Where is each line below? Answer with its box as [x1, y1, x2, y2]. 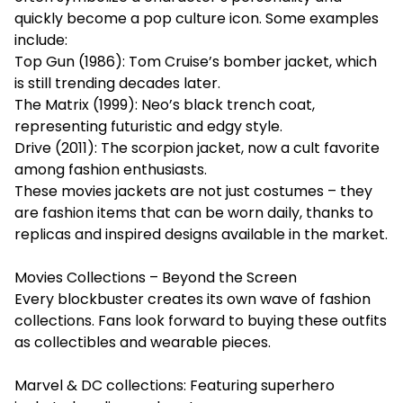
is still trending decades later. [14, 72, 220, 94]
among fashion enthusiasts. [14, 158, 207, 180]
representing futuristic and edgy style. [14, 115, 282, 137]
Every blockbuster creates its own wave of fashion [14, 288, 371, 309]
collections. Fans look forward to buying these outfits [14, 309, 387, 331]
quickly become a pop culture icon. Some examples [14, 7, 379, 29]
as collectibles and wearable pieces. [14, 331, 271, 353]
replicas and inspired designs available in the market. [14, 223, 388, 245]
